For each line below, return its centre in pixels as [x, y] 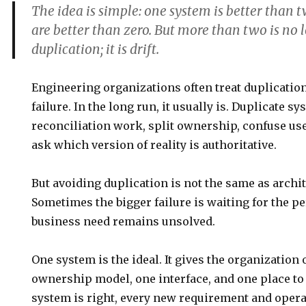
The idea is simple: [88, 11]
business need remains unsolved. [124, 221]
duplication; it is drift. [96, 49]
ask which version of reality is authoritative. [154, 145]
